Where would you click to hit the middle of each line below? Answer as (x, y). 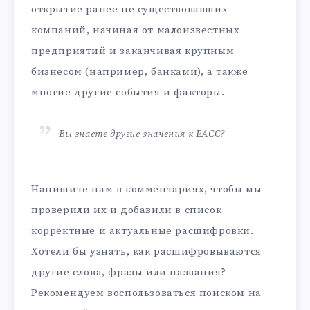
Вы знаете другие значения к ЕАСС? (142, 134)
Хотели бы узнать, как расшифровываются (146, 251)
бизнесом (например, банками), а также (140, 71)
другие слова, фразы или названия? (129, 272)
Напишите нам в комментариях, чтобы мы (147, 189)
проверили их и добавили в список (127, 210)
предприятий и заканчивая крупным (133, 51)
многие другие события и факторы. (128, 92)
